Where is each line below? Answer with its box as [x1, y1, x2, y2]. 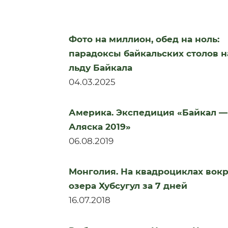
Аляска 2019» [69, 122, 131, 132]
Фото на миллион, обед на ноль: [69, 34, 219, 44]
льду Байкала [69, 63, 132, 73]
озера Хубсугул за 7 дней [69, 181, 187, 191]
